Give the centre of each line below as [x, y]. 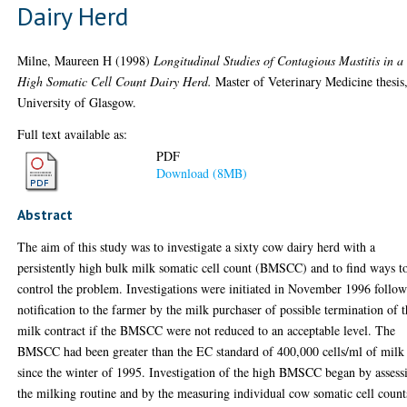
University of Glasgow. [77, 102]
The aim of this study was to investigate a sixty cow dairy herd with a [197, 247]
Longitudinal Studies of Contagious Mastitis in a [279, 60]
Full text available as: [73, 134]
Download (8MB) [202, 174]
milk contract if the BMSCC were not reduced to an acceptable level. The [207, 330]
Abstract [45, 214]
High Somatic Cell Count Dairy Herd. [115, 81]
